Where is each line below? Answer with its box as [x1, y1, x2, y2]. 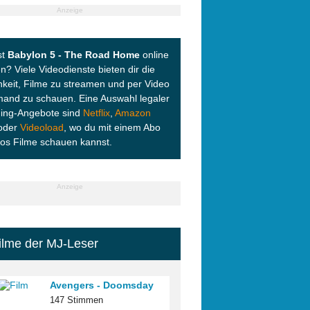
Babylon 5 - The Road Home [8, 49, 140, 61]
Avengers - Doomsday [50, 280, 154, 291]
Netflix [83, 107, 110, 119]
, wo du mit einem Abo [64, 122, 161, 134]
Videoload [20, 122, 64, 134]
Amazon [115, 107, 151, 119]
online [140, 49, 169, 61]
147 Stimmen [50, 295, 103, 306]
